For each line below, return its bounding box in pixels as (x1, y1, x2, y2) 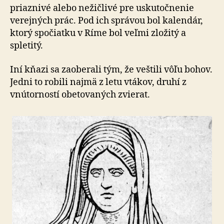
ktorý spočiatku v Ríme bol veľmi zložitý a (10, 27, 186, 39)
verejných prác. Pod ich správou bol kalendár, (10, 15, 203, 26)
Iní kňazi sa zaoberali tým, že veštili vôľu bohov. (10, 63, 212, 75)
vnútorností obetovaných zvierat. (10, 88, 150, 100)
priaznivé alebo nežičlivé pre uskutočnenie (10, 2, 194, 14)
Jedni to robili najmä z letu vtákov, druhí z (10, 76, 186, 88)
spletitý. (10, 40, 43, 51)
